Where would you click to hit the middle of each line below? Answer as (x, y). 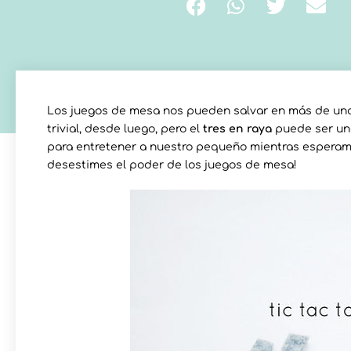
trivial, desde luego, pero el (125, 128)
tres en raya (237, 128)
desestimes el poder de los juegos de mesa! (172, 165)
